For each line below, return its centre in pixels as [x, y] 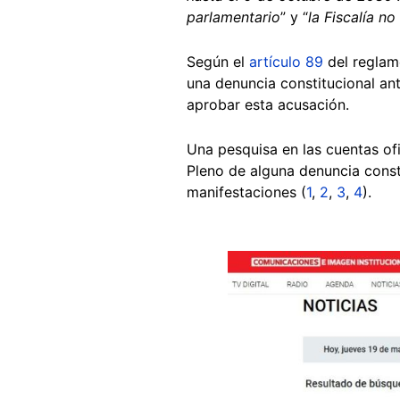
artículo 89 [286, 61]
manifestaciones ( [246, 192]
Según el [218, 61]
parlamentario [233, 17]
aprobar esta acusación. [268, 104]
